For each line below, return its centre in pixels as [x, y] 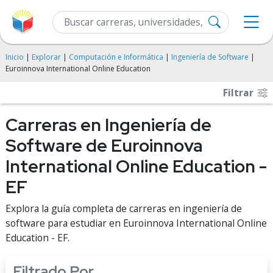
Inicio [15, 57]
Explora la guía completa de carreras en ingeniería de [124, 208]
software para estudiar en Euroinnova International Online [136, 223]
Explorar [46, 57]
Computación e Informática [116, 57]
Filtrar [239, 93]
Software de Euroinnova [104, 146]
